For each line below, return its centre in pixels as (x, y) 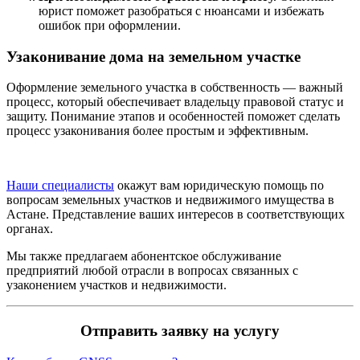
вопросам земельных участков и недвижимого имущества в (170, 200)
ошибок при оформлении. (110, 25)
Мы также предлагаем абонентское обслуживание (144, 256)
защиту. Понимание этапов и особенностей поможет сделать (173, 117)
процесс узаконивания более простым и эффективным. (157, 131)
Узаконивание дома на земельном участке (153, 56)
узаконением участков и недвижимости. (117, 285)
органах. (30, 229)
